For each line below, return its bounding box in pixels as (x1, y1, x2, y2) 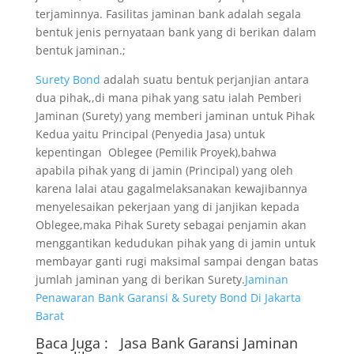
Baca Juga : (35, 333, 112, 352)
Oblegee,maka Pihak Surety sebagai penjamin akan (35, 217, 307, 232)
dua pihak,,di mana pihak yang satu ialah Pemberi (35, 90, 302, 105)
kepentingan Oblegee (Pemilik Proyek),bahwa (35, 145, 277, 160)
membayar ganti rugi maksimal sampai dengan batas (35, 254, 318, 269)
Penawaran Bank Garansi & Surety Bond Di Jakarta (35, 290, 301, 305)
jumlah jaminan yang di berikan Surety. (35, 272, 245, 287)
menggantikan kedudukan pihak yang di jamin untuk (35, 235, 315, 250)
